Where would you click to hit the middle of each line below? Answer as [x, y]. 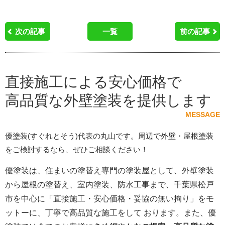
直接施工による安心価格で [93, 82]
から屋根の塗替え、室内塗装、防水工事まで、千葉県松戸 [109, 185]
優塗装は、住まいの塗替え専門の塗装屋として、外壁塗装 [109, 171]
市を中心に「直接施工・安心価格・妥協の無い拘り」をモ [109, 199]
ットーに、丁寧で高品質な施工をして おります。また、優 [110, 213]
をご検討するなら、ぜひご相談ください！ [77, 150]
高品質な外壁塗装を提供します [108, 101]
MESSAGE [203, 115]
